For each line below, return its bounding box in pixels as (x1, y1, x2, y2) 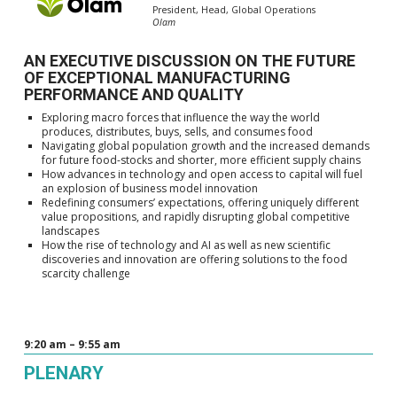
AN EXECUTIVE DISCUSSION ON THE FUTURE (23, 51, 355, 71)
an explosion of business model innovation (41, 181, 258, 197)
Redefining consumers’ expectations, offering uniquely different (41, 195, 359, 211)
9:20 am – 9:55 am (23, 336, 121, 352)
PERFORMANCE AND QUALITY (23, 85, 244, 105)
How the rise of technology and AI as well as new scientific (41, 237, 331, 253)
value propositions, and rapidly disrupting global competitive (41, 209, 350, 225)
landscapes (41, 223, 99, 239)
